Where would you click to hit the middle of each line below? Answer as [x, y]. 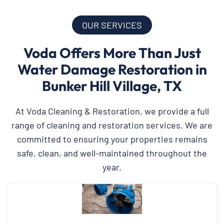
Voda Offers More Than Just [112, 53]
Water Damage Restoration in [112, 69]
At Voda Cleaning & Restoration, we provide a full [112, 111]
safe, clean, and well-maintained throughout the [112, 153]
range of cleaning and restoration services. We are [112, 125]
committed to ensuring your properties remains [112, 139]
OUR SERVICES [112, 25]
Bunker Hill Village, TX [112, 86]
